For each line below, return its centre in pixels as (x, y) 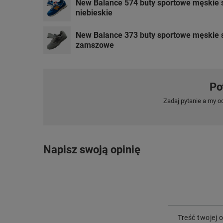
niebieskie (94, 12)
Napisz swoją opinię (92, 150)
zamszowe (95, 45)
